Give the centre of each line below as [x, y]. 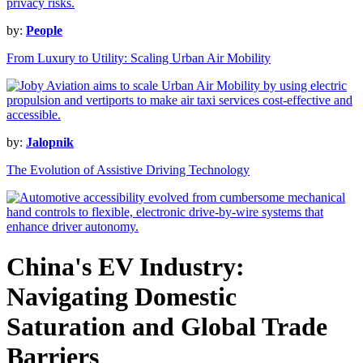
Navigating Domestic [122, 296]
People [44, 31]
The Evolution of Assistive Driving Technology [128, 170]
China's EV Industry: [126, 266]
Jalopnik [50, 143]
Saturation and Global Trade [167, 326]
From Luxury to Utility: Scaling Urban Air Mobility [139, 58]
